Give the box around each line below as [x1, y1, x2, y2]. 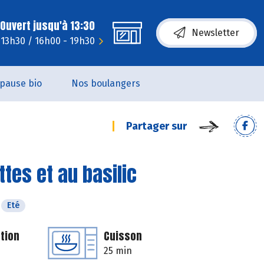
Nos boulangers [71, 78, 140, 89]
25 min [104, 245, 132, 256]
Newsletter [192, 27, 239, 38]
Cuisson [104, 228, 142, 244]
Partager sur [126, 120, 187, 133]
